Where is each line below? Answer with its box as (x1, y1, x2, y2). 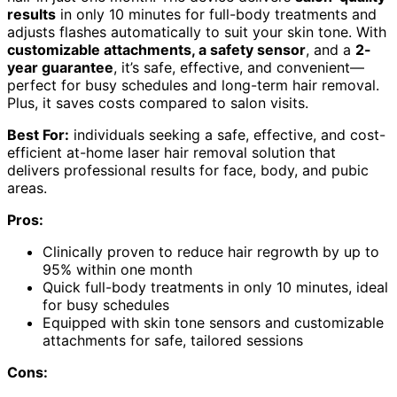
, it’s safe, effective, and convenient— (113, 58, 364, 76)
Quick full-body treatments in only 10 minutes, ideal (43, 277, 388, 296)
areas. (7, 178, 47, 197)
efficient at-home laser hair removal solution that (7, 143, 336, 161)
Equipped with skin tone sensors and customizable (43, 313, 384, 331)
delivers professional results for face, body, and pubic (7, 160, 369, 179)
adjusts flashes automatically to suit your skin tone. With (7, 22, 386, 41)
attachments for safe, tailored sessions (43, 331, 303, 349)
